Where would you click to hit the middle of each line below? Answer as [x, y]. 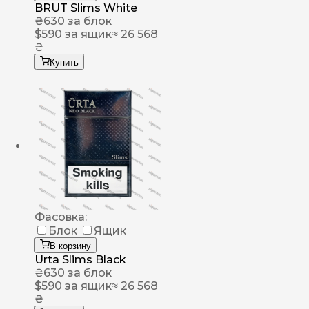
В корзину [70, 246]
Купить [64, 63]
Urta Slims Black [80, 260]
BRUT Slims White [86, 8]
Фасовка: [61, 217]
